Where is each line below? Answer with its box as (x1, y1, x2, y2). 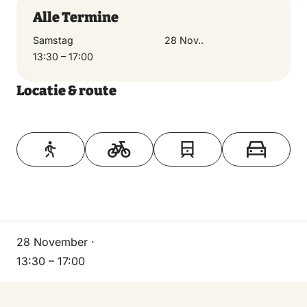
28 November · (16, 234, 95, 249)
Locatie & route (16, 82, 116, 99)
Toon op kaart (121, 125, 186, 138)
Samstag (33, 34, 73, 46)
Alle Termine (33, 8, 119, 25)
